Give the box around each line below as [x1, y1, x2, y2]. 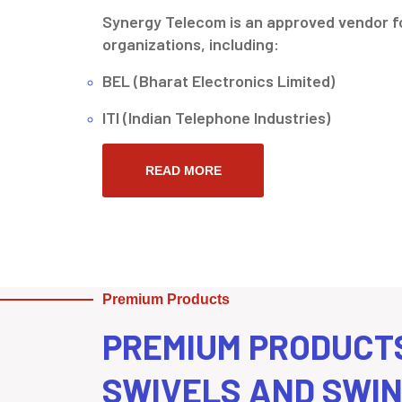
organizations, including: [102, 34, 279, 55]
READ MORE [144, 163, 222, 179]
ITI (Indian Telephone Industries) [102, 108, 330, 128]
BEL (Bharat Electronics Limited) [102, 71, 335, 92]
